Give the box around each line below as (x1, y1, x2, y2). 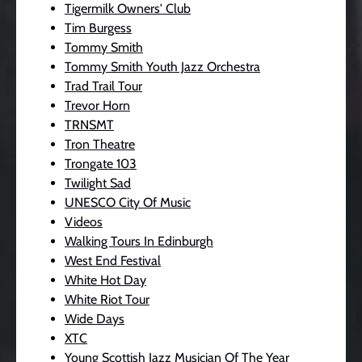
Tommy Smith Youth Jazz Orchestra (65, 59, 260, 74)
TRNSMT (65, 117, 114, 133)
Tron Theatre (65, 137, 135, 152)
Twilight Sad (65, 175, 131, 191)
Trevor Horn (65, 98, 130, 113)
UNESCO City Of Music (65, 195, 191, 210)
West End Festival (65, 253, 161, 268)
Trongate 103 (65, 156, 137, 171)
